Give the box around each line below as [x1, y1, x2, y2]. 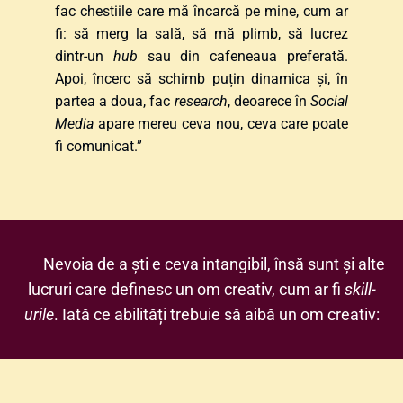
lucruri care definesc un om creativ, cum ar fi [27, 279, 345, 299]
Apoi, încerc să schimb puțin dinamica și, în [54, 69, 349, 87]
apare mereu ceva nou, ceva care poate [93, 114, 349, 132]
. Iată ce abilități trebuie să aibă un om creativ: [53, 304, 380, 324]
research [174, 92, 228, 110]
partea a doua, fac [54, 92, 175, 110]
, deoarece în [227, 92, 311, 110]
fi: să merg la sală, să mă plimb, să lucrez [54, 24, 349, 42]
